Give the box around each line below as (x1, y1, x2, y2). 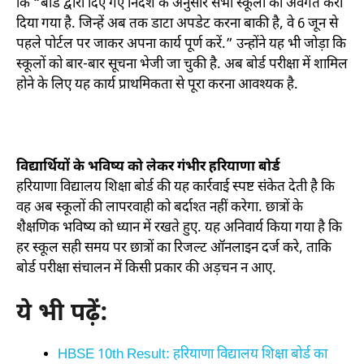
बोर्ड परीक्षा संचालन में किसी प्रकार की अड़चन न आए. (16, 259, 276, 278)
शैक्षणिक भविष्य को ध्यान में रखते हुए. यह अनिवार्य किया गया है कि (16, 219, 342, 237)
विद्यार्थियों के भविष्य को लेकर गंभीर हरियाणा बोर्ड (16, 158, 280, 176)
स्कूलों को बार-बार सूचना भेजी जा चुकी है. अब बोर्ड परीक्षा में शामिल (16, 55, 348, 74)
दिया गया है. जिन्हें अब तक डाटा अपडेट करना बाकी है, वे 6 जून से (16, 15, 338, 33)
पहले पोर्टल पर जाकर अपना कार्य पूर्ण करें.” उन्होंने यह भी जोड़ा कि (16, 35, 346, 54)
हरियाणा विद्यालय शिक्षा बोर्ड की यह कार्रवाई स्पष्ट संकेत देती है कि (16, 178, 335, 197)
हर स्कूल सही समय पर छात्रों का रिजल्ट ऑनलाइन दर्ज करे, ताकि (16, 239, 331, 258)
